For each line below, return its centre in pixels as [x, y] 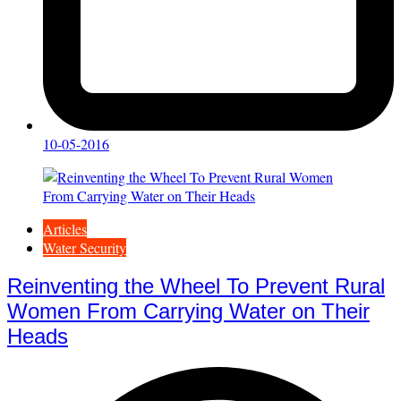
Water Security [85, 247]
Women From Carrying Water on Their [188, 311]
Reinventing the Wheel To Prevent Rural [196, 286]
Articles [65, 228]
